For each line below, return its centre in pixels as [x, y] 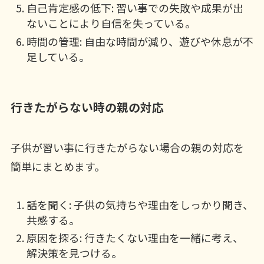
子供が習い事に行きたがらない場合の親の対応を [127, 148]
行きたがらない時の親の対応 [87, 107]
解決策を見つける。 [74, 253]
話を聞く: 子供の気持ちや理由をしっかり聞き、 [140, 204]
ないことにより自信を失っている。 [111, 23]
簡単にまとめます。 [57, 166]
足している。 [58, 56]
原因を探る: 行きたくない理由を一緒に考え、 [135, 238]
